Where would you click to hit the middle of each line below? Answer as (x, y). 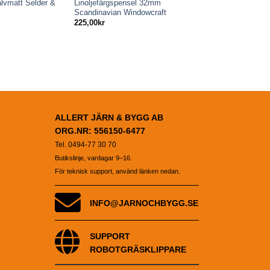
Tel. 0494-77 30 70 (86, 144)
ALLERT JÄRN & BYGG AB (109, 117)
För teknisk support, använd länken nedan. (118, 171)
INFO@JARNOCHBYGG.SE (144, 203)
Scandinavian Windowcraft (120, 12)
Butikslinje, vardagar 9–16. (93, 158)
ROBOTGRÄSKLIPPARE (138, 249)
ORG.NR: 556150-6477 (100, 130)
